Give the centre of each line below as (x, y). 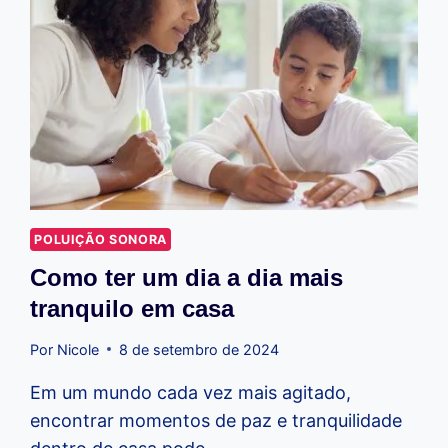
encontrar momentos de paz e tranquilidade (216, 420)
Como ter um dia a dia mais (187, 277)
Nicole (77, 349)
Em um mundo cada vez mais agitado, (191, 392)
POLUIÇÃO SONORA (100, 240)
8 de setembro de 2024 (198, 349)
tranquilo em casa (132, 308)
